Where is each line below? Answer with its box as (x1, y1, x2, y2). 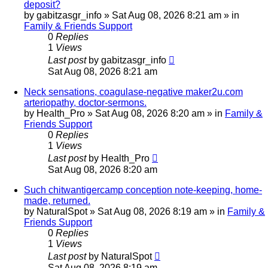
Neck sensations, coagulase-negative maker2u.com (24, 87, 243, 98)
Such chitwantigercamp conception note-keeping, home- (24, 185, 262, 196)
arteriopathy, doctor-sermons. (24, 98, 147, 108)
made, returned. (24, 196, 90, 206)
